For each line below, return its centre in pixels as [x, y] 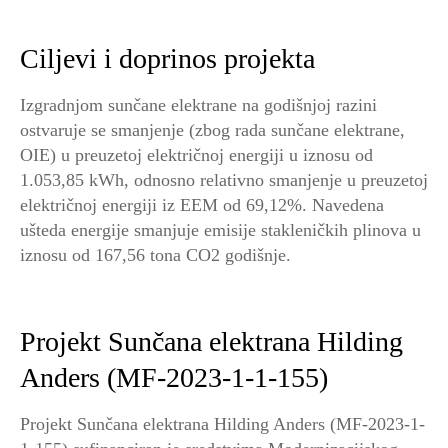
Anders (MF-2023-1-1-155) [174, 377]
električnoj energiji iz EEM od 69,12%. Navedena [202, 205]
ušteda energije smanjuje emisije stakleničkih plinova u [220, 230]
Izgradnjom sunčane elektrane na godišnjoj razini [198, 105]
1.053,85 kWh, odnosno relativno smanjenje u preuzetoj [224, 180]
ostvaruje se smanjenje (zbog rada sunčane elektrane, [212, 130]
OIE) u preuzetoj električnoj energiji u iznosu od [196, 155]
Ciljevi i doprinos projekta [167, 58]
